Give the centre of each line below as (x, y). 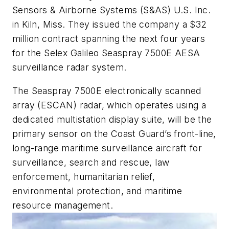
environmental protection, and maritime (97, 191)
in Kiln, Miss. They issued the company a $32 (110, 25)
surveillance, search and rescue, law (91, 162)
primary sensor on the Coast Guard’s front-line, (114, 133)
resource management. (63, 205)
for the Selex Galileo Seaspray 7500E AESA (106, 53)
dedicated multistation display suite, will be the (112, 119)
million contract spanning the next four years (109, 39)
